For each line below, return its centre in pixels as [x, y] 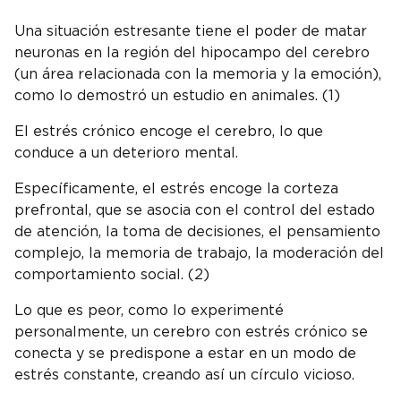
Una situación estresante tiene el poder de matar [191, 31]
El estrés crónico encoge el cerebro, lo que [169, 131]
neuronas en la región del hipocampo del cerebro [192, 52]
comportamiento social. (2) [114, 274]
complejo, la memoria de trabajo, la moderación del [199, 253]
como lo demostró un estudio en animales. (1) [179, 95]
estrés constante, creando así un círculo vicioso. [187, 375]
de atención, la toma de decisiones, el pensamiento [197, 231]
